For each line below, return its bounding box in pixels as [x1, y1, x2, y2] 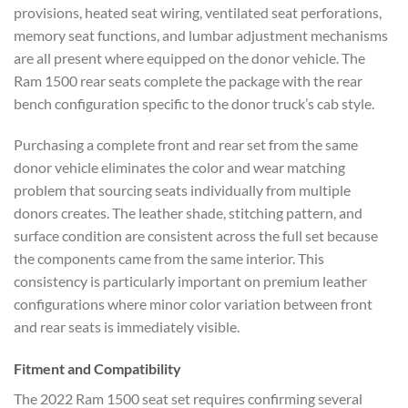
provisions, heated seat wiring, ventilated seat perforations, [14, 3, 382, 21]
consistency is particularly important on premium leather [14, 272, 367, 291]
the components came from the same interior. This [14, 250, 324, 268]
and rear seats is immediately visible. [14, 318, 240, 336]
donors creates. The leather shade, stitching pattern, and [14, 204, 362, 222]
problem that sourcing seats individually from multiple [14, 181, 351, 199]
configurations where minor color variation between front [14, 295, 372, 313]
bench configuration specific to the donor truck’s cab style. [14, 94, 374, 112]
